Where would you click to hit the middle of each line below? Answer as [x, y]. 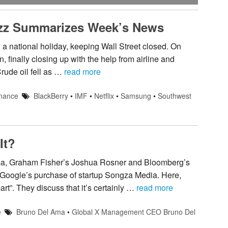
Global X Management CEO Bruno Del [133, 212]
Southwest [174, 96]
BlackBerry [51, 96]
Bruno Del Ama [40, 212]
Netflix [104, 96]
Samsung [136, 96]
